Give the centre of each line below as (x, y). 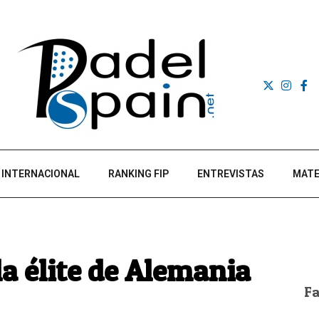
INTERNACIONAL (41, 174)
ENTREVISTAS (231, 174)
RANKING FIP (138, 174)
